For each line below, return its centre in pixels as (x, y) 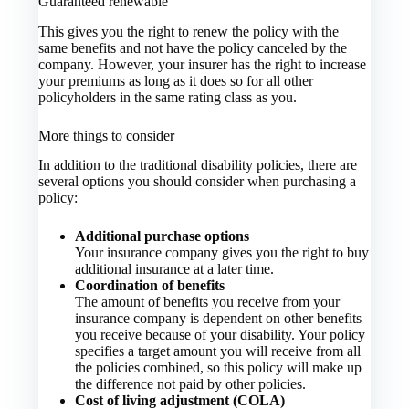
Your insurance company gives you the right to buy (222, 253)
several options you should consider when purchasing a (198, 182)
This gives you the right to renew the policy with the (189, 31)
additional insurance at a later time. (175, 269)
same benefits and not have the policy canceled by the (193, 47)
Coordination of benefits (150, 286)
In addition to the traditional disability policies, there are (198, 165)
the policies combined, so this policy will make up (219, 368)
